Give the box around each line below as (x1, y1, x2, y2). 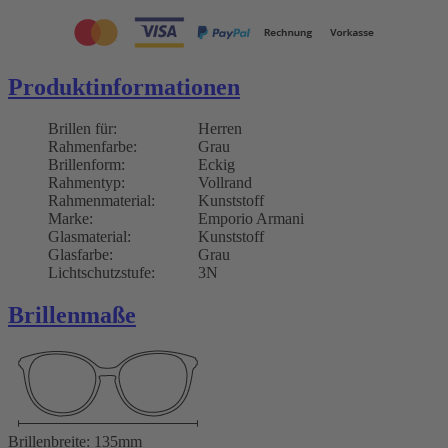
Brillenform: (48, 156, 125, 174)
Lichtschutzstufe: (48, 264, 155, 282)
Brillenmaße (8, 302, 136, 329)
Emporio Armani (198, 210, 304, 228)
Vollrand (198, 174, 252, 192)
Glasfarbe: (48, 246, 113, 264)
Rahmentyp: (48, 174, 125, 192)
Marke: (48, 210, 93, 228)
